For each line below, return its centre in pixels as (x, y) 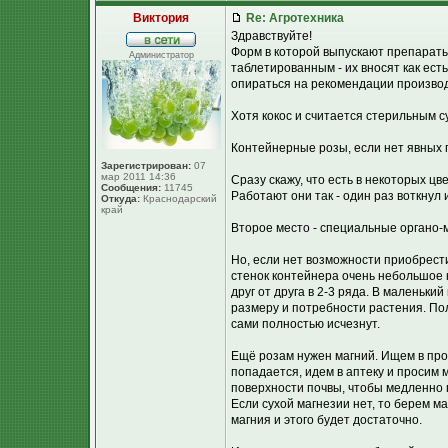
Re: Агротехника (293, 18)
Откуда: (120, 198)
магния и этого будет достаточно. (326, 420)
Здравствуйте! (271, 36)
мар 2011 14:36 (138, 176)
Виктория (161, 18)
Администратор (161, 55)
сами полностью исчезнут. (305, 324)
